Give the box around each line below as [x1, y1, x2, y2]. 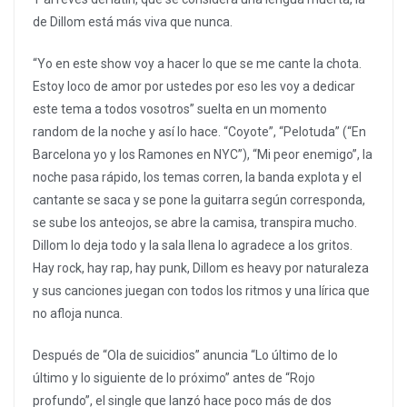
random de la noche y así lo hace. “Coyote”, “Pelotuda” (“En [33, 124, 366, 140]
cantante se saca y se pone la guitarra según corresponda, [33, 193, 365, 208]
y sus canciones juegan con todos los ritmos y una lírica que [33, 283, 370, 299]
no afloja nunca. [33, 306, 123, 322]
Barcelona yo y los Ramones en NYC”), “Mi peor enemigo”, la [33, 147, 372, 163]
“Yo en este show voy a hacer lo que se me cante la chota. [33, 56, 362, 72]
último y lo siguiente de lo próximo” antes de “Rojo [33, 371, 315, 386]
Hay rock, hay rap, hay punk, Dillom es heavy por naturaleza [33, 261, 369, 276]
